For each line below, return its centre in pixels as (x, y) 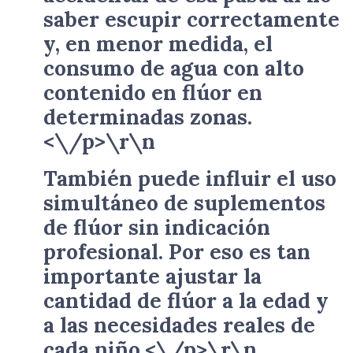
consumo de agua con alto (174, 68)
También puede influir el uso (190, 178)
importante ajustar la (152, 276)
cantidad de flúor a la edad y (186, 300)
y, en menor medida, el (158, 43)
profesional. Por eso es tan (177, 251)
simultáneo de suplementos (184, 203)
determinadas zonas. (148, 117)
